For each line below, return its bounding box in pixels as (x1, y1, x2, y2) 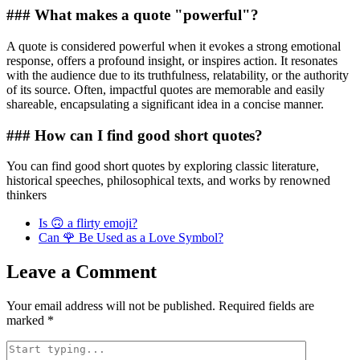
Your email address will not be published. (6, 299, 215, 313)
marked (6, 313, 47, 328)
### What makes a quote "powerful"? (6, 6, 259, 24)
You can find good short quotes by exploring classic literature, (6, 159, 319, 174)
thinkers (6, 188, 47, 202)
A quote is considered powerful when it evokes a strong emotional (6, 39, 341, 53)
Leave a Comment (6, 261, 157, 283)
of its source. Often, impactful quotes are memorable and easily (6, 82, 325, 96)
